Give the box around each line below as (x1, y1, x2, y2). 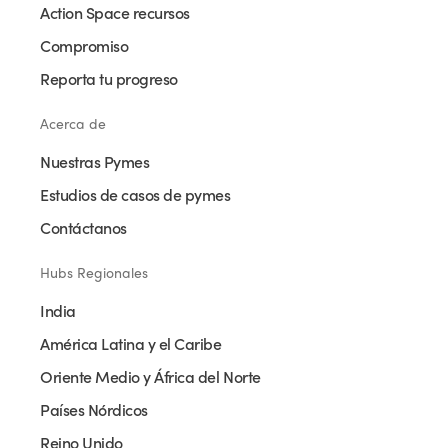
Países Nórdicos (40, 398, 148, 421)
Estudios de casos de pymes (40, 183, 231, 206)
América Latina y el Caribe (40, 332, 222, 355)
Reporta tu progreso (40, 67, 178, 90)
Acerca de (40, 114, 106, 134)
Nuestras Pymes (40, 150, 150, 173)
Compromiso (40, 34, 129, 57)
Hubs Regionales (40, 263, 148, 283)
